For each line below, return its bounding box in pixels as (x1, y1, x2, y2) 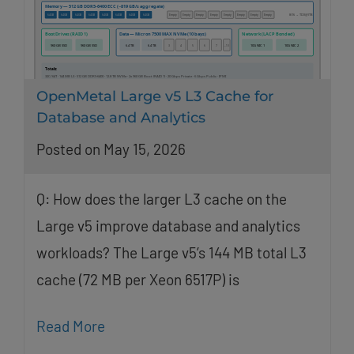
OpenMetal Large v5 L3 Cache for (36, 87, 273, 105)
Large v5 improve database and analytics (36, 217, 300, 235)
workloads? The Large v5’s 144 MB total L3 (36, 243, 307, 262)
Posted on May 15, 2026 (36, 140, 186, 159)
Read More (36, 317, 105, 336)
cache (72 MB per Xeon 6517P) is (36, 270, 239, 289)
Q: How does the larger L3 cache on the (36, 190, 287, 209)
